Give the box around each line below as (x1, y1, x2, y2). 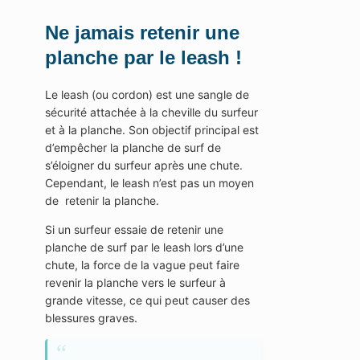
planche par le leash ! (45, 47, 242, 69)
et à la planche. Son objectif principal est (45, 123, 259, 137)
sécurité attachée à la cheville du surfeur (45, 105, 258, 120)
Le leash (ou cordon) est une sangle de (45, 88, 249, 102)
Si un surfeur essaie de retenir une (45, 223, 223, 237)
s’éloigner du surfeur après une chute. (45, 158, 243, 173)
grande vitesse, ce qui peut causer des (45, 293, 250, 308)
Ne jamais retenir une (45, 22, 239, 44)
